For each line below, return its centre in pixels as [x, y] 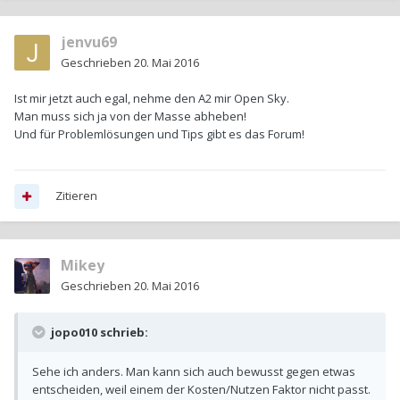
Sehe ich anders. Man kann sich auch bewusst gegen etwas [194, 372]
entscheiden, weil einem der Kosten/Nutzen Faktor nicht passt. [201, 390]
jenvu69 [89, 42]
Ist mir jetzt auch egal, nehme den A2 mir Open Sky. [152, 99]
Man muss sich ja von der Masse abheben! [130, 117]
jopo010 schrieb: [98, 333]
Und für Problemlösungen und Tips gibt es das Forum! [159, 134]
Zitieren [76, 196]
